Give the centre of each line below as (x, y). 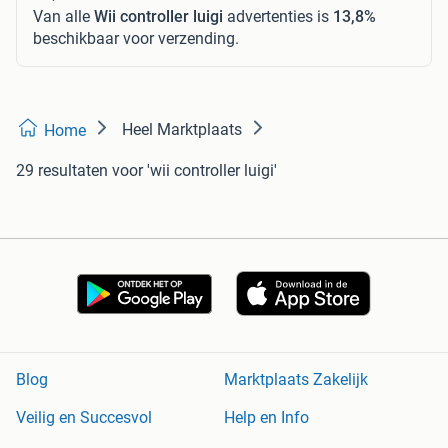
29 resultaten (62, 170)
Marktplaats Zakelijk (296, 380)
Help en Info (266, 418)
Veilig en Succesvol (84, 418)
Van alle (63, 16)
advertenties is (278, 16)
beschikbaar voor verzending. (136, 38)
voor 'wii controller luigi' (194, 170)
